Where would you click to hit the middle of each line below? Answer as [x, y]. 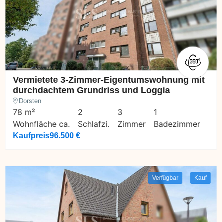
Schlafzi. [94, 124]
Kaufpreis [31, 135]
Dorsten [30, 101]
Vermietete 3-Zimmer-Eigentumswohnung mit [109, 80]
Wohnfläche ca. [41, 124]
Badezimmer [177, 124]
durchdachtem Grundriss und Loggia [91, 90]
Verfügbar [165, 178]
